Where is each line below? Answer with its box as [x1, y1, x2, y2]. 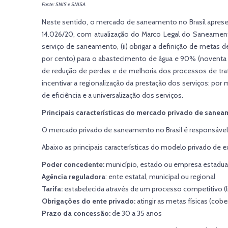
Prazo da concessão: [42, 209, 110, 218]
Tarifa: [42, 184, 63, 193]
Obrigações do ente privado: [42, 196, 135, 206]
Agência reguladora [42, 172, 105, 181]
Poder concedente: [42, 160, 104, 169]
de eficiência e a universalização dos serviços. [42, 91, 183, 100]
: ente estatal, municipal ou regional [105, 172, 215, 181]
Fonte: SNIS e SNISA [42, 1, 85, 8]
